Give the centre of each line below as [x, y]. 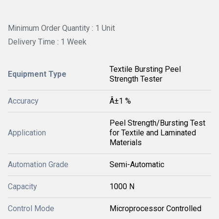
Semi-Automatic [137, 164]
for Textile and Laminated [153, 132]
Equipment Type [37, 74]
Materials [126, 142]
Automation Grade [38, 164]
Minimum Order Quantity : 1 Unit [61, 28]
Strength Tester [136, 79]
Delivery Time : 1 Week [47, 42]
